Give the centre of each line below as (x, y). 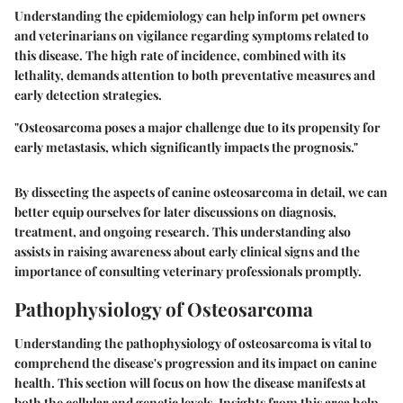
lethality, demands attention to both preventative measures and (195, 76)
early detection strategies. (88, 95)
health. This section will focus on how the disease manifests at (190, 382)
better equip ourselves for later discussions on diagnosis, (175, 212)
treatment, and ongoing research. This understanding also (183, 232)
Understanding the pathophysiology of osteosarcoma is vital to (193, 343)
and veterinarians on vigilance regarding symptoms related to (192, 36)
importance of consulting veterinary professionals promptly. (188, 272)
